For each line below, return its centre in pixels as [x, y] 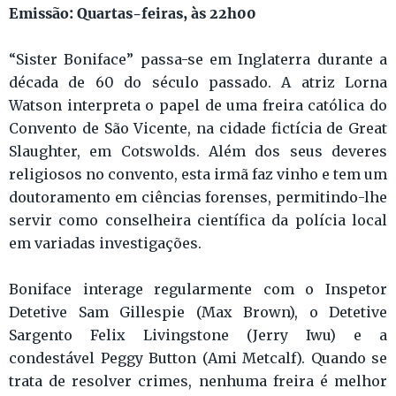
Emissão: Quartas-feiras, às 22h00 [133, 13]
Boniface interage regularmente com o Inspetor [198, 289]
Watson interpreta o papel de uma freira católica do [198, 106]
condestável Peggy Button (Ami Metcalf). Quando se [198, 358]
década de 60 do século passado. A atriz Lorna [198, 83]
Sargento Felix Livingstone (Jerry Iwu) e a [198, 335]
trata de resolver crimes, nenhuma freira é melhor [198, 381]
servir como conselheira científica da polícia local [198, 221]
